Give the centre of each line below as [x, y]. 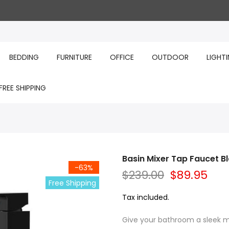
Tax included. [146, 197]
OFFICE [122, 57]
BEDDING [24, 57]
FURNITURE [74, 57]
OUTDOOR [170, 57]
